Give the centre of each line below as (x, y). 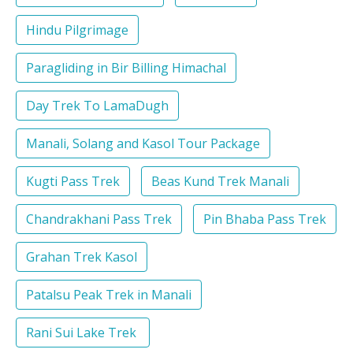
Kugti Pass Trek (73, 182)
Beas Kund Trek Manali (220, 182)
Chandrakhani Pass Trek (99, 219)
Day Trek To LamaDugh (97, 106)
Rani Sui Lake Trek (83, 333)
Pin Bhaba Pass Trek (265, 219)
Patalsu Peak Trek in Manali (109, 295)
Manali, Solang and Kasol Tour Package (143, 144)
